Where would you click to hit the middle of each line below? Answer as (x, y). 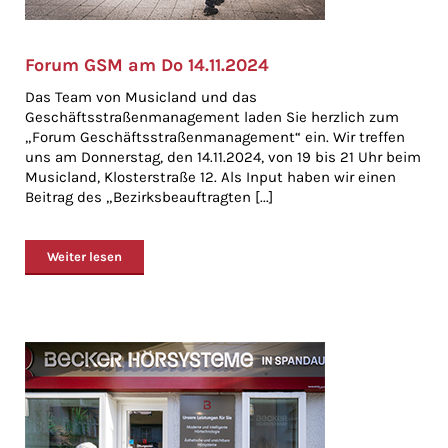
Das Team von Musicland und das (141, 97)
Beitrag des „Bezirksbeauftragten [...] (149, 197)
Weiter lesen (84, 256)
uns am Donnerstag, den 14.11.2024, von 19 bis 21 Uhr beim (223, 157)
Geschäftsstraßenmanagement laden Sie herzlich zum (212, 117)
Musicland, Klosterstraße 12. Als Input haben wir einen (210, 177)
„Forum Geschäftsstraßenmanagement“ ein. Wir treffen (215, 137)
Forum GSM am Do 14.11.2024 (147, 65)
